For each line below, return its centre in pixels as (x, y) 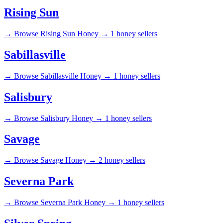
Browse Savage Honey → (55, 160)
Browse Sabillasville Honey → (63, 76)
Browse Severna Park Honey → (65, 203)
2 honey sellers (122, 160)
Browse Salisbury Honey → (58, 118)
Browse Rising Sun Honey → (61, 33)
